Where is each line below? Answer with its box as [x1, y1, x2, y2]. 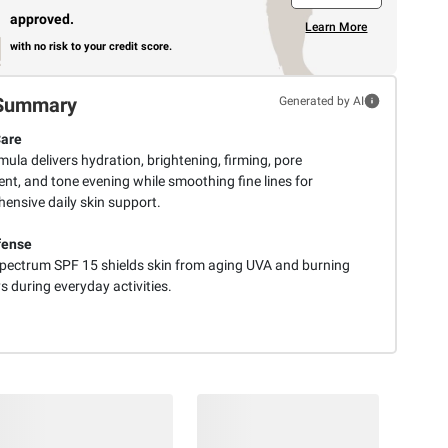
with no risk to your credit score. [10, 39, 173, 53]
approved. [10, 10, 75, 27]
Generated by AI [278, 93, 364, 108]
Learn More [305, 20, 368, 35]
